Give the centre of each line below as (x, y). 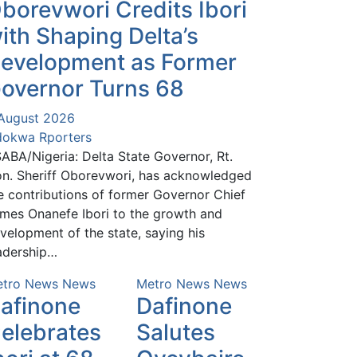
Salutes (176, 332)
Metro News (173, 283)
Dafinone (184, 306)
